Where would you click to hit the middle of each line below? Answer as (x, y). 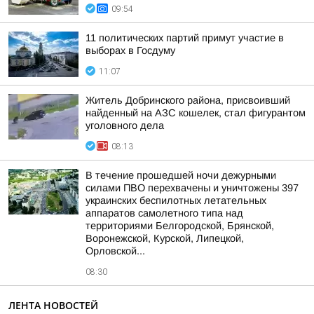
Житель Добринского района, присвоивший (188, 100)
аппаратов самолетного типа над (164, 213)
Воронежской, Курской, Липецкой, (165, 238)
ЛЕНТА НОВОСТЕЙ (53, 305)
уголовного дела (125, 125)
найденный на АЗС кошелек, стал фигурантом (196, 113)
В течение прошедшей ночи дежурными (181, 175)
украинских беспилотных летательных (176, 200)
